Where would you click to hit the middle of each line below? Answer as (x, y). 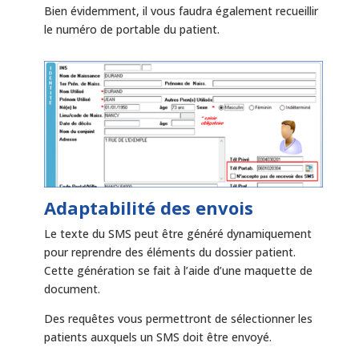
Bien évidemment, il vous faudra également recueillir (181, 11)
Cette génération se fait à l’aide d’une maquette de (178, 271)
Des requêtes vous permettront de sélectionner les (178, 319)
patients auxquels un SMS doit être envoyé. (157, 337)
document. (72, 289)
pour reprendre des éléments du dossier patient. (169, 252)
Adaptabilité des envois (148, 208)
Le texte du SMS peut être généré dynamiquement (177, 234)
